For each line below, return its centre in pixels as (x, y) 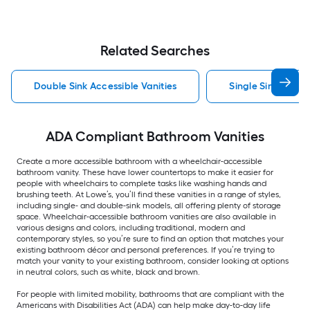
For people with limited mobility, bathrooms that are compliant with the (151, 294)
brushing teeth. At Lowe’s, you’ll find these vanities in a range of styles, (149, 195)
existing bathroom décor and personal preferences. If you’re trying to (146, 250)
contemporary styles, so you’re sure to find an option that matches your (150, 239)
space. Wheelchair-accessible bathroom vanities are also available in (146, 217)
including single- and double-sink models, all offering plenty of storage (149, 206)
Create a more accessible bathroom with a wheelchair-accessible (139, 162)
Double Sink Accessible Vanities (106, 86)
